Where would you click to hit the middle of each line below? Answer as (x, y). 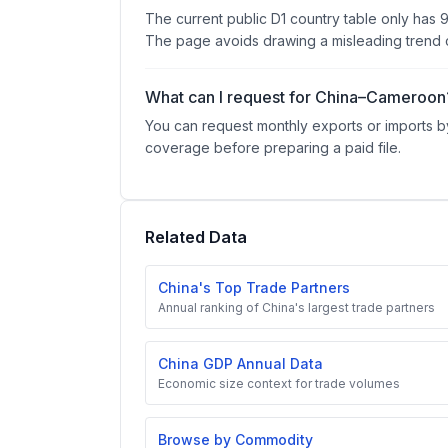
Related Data (196, 237)
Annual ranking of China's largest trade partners (296, 307)
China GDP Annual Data (240, 363)
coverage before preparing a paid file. (273, 147)
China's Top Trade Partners (254, 287)
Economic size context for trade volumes (279, 383)
